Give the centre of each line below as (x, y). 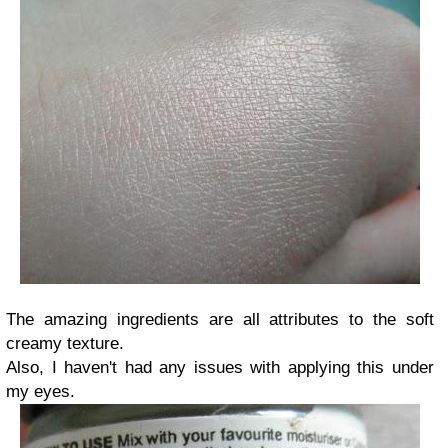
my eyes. (40, 391)
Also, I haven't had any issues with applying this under (220, 367)
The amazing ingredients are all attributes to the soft (220, 319)
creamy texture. (65, 343)
